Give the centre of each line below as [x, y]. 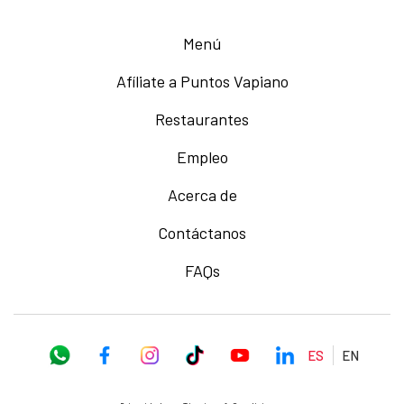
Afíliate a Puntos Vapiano [202, 81]
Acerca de [202, 195]
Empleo [202, 157]
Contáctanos [202, 233]
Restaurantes [202, 119]
